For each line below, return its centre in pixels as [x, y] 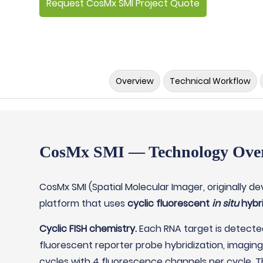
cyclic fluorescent [170, 203]
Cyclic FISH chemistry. [88, 229]
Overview [134, 81]
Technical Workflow [210, 81]
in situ [226, 203]
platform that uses [84, 203]
